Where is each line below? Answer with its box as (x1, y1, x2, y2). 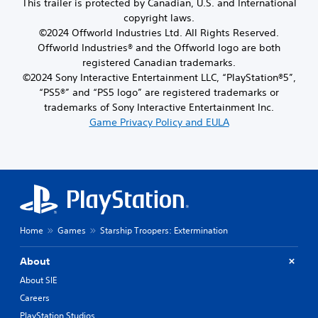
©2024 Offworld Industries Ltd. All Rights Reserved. (39, 26, 279, 39)
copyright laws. (124, 11, 194, 24)
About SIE (20, 273, 57, 286)
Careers (20, 291, 50, 304)
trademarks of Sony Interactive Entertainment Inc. (44, 100, 274, 114)
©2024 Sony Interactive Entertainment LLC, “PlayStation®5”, (22, 70, 296, 84)
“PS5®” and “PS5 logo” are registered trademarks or (39, 85, 279, 99)
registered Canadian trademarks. (82, 55, 236, 69)
